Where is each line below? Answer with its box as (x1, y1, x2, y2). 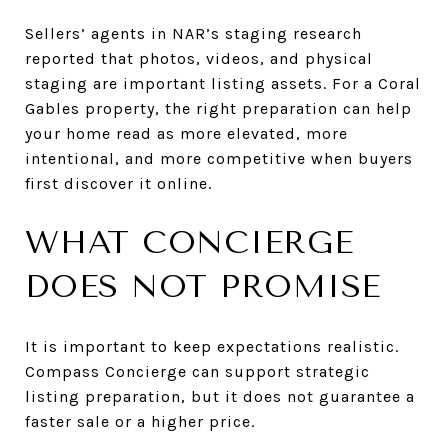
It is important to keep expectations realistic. (25, 336, 399, 356)
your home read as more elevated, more (25, 123, 348, 143)
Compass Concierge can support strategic (25, 361, 370, 381)
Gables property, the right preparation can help (25, 98, 412, 118)
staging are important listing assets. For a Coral (25, 73, 421, 93)
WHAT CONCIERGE (25, 223, 354, 261)
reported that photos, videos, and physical (25, 48, 373, 68)
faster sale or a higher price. (25, 411, 255, 431)
